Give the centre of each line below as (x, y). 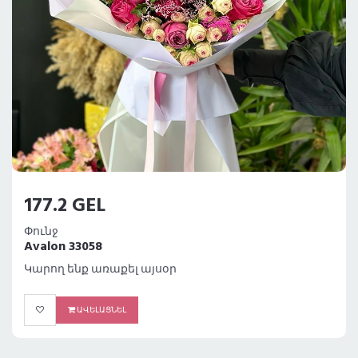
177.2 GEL (65, 207)
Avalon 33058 (63, 247)
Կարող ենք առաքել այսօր (100, 270)
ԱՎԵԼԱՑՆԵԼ (101, 310)
